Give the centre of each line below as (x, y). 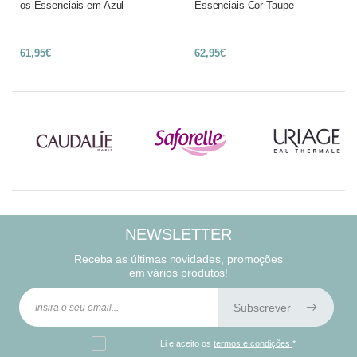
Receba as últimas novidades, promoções (178, 259)
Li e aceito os (187, 343)
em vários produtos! (178, 273)
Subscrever (264, 308)
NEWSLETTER (178, 234)
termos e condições (253, 343)
